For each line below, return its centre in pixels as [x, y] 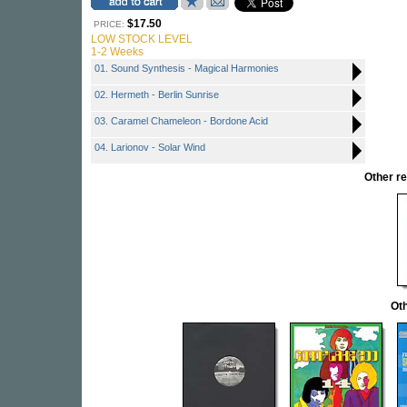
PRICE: [109, 24]
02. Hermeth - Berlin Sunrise [157, 94]
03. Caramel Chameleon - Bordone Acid [181, 121]
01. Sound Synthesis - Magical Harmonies [187, 68]
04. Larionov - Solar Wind [150, 147]
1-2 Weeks [117, 52]
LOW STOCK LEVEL [142, 39]
